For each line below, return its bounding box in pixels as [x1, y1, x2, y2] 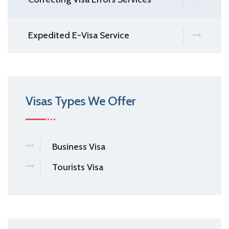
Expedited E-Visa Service [28, 30, 129, 41]
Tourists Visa [52, 162, 103, 173]
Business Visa [52, 141, 105, 153]
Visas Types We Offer [26, 94, 135, 109]
